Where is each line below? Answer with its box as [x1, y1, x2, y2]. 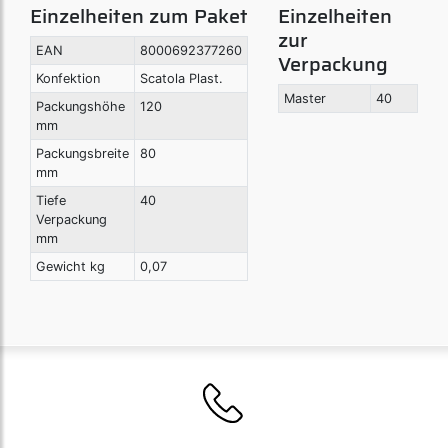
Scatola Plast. [139, 71, 223, 87]
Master [283, 91, 326, 107]
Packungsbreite [35, 146, 129, 162]
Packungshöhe [35, 99, 125, 115]
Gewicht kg [35, 259, 105, 275]
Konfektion [35, 71, 100, 87]
